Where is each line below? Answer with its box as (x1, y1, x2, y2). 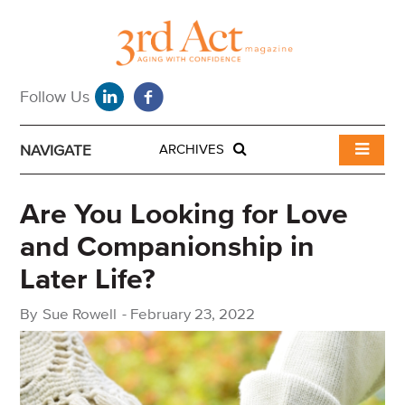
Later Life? (20, 261, 155, 298)
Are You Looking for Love (20, 196, 348, 233)
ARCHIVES (158, 141, 228, 158)
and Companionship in (20, 229, 315, 266)
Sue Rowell (42, 305, 117, 325)
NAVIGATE (20, 141, 91, 161)
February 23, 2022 (130, 305, 255, 325)
